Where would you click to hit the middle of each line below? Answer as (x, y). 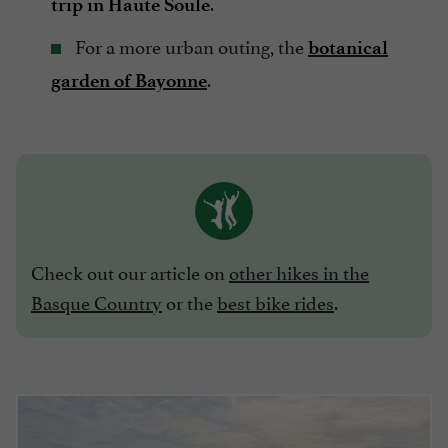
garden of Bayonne (129, 81)
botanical (348, 48)
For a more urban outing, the (189, 45)
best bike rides (275, 301)
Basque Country (96, 301)
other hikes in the (299, 271)
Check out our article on (130, 271)
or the (189, 301)
